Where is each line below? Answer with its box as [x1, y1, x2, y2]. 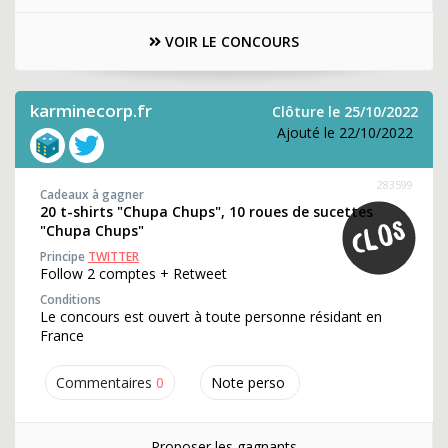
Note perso [211, 373, 285, 392]
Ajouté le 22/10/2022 [277, 123, 413, 142]
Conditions [40, 291, 101, 308]
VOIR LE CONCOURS [161, 32, 299, 51]
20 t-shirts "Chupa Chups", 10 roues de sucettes [40, 202, 373, 221]
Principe [40, 248, 88, 265]
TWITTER [88, 248, 139, 265]
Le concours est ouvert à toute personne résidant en [40, 307, 382, 326]
